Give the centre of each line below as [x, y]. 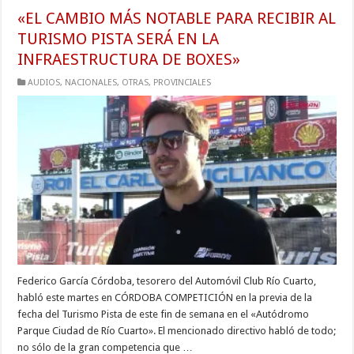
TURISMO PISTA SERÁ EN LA [119, 38]
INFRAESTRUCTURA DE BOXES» [129, 59]
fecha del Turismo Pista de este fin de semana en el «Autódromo [164, 314]
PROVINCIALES [183, 82]
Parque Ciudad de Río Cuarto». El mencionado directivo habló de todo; [177, 331]
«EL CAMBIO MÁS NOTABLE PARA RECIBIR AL [177, 18]
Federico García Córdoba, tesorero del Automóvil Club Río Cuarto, [167, 281]
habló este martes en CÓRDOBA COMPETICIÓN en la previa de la [165, 298]
